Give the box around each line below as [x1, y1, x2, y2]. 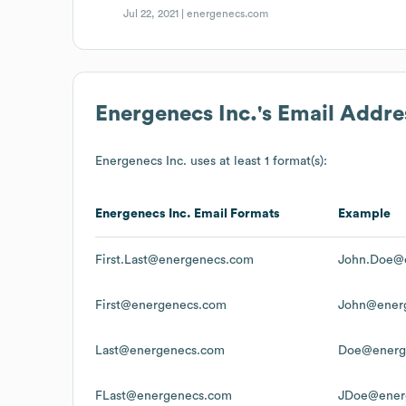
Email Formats [191, 207, 280, 220]
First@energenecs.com [95, 298, 227, 312]
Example [338, 207, 391, 220]
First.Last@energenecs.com [95, 253, 254, 266]
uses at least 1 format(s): [187, 154, 327, 168]
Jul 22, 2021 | [123, 7, 188, 19]
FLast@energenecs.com [95, 389, 232, 402]
